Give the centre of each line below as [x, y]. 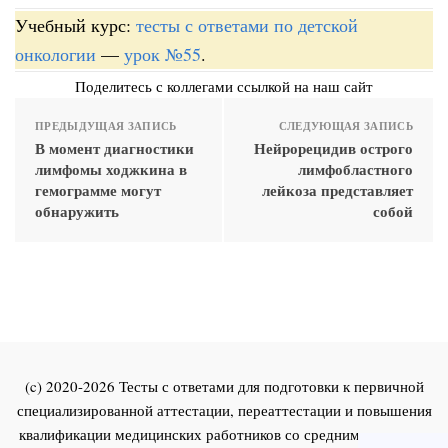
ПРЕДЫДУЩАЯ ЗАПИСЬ [106, 125]
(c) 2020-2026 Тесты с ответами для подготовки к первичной [224, 385]
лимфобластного [355, 168]
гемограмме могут [98, 189]
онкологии [55, 53]
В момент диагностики [114, 147]
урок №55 [162, 53]
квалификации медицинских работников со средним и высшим [224, 433]
